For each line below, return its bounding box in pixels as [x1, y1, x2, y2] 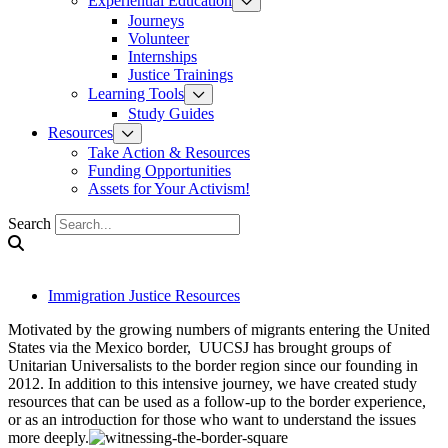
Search [8, 215, 51, 232]
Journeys [128, 12, 184, 29]
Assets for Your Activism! [88, 180, 250, 197]
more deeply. [8, 429, 89, 446]
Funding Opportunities [88, 162, 231, 179]
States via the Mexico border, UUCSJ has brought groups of [8, 339, 391, 356]
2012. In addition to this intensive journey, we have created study [8, 375, 417, 392]
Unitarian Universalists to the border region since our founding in [8, 357, 418, 374]
